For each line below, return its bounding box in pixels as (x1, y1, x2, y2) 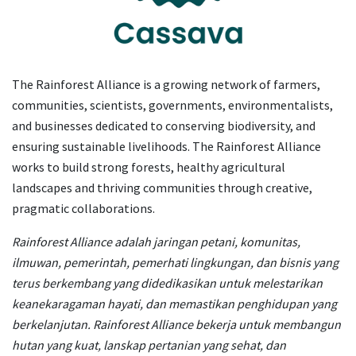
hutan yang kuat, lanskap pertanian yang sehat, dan (12, 337, 286, 353)
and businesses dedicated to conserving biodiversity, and (12, 118, 315, 133)
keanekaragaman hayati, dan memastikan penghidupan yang (12, 296, 337, 311)
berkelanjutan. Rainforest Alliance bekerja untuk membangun (12, 316, 341, 332)
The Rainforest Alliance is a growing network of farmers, (12, 76, 320, 92)
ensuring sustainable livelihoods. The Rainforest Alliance (12, 138, 321, 154)
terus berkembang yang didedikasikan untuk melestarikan (12, 275, 323, 291)
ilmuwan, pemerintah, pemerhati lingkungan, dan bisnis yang (12, 254, 339, 270)
